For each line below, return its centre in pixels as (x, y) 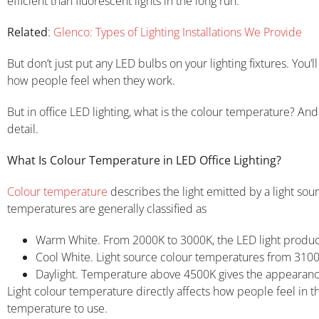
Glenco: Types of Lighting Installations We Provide (176, 32)
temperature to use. (57, 308)
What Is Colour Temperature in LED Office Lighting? (144, 160)
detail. (23, 129)
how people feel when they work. (91, 80)
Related (27, 32)
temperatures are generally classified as (107, 208)
